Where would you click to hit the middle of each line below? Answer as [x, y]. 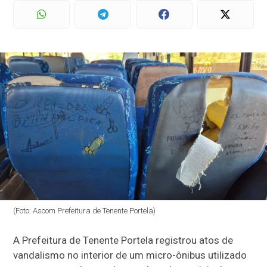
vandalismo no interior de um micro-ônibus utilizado [130, 255]
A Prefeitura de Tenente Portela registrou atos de [123, 240]
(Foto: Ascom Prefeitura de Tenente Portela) [85, 211]
